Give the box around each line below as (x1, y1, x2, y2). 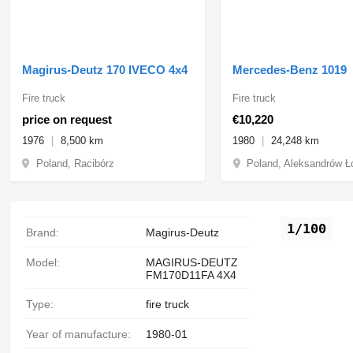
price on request (21, 112, 112, 126)
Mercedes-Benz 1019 (232, 62, 347, 76)
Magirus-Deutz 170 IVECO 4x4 (21, 62, 188, 76)
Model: (35, 255, 60, 269)
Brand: (32, 225, 59, 239)
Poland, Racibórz (35, 157, 114, 169)
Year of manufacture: (32, 327, 131, 340)
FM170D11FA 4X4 (145, 268, 236, 281)
